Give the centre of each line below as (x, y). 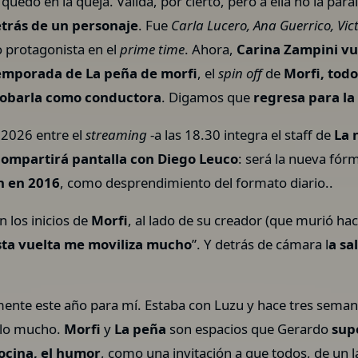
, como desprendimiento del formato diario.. (197, 182)
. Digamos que (208, 97)
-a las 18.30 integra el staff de (243, 134)
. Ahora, (211, 49)
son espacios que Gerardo (249, 329)
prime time (151, 49)
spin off (242, 73)
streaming (118, 134)
